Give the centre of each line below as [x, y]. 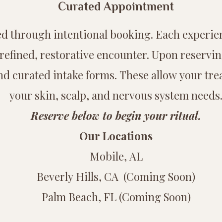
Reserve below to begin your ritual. [116, 116]
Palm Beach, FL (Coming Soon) [116, 197]
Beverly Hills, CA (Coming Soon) [116, 177]
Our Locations [116, 136]
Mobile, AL [116, 156]
